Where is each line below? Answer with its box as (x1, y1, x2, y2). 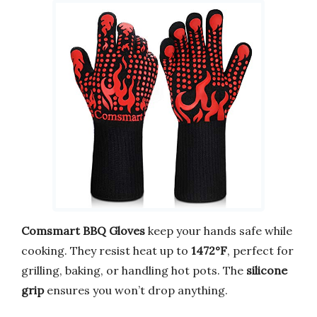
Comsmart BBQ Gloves (21, 223, 145, 238)
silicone (246, 263, 287, 277)
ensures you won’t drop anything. (44, 282, 228, 297)
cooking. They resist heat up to (21, 243, 191, 258)
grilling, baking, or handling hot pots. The (21, 263, 246, 277)
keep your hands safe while (145, 223, 292, 238)
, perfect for (227, 243, 294, 258)
